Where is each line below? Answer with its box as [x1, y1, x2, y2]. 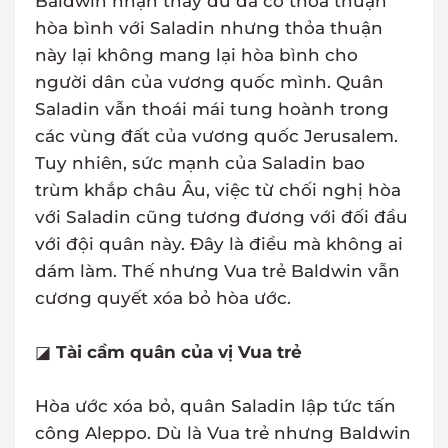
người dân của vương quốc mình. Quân [35, 72, 384, 93]
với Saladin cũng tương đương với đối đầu [35, 207, 408, 228]
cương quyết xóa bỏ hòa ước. [35, 288, 291, 309]
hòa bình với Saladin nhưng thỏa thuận [35, 18, 383, 39]
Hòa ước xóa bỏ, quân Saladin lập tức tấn [35, 396, 396, 417]
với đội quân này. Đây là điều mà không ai [35, 234, 403, 255]
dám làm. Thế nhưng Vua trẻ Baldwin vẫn [35, 261, 400, 282]
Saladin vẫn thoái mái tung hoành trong [35, 99, 389, 120]
